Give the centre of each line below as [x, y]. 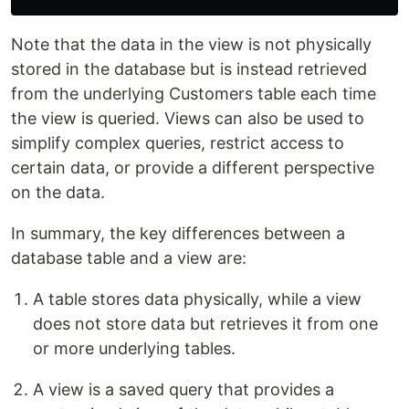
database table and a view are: [129, 258]
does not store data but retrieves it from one [205, 324]
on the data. [58, 192]
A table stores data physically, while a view [197, 299]
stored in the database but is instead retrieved [189, 69]
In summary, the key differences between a [178, 233]
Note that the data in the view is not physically [191, 44]
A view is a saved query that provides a [184, 389]
